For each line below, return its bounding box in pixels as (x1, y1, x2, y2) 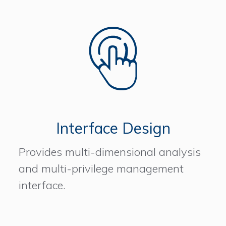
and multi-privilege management (19, 161, 184, 176)
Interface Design (55, 119, 171, 138)
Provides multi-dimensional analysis (19, 145, 201, 159)
